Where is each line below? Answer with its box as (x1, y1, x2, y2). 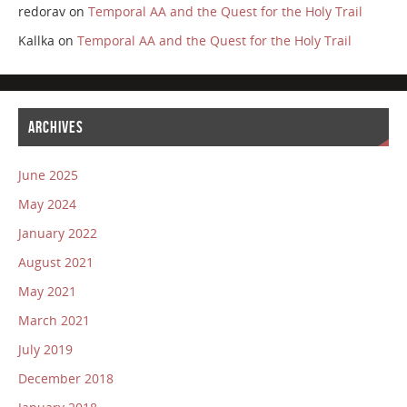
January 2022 (17, 224, 97, 243)
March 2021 (17, 312, 90, 330)
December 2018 (17, 370, 114, 388)
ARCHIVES (27, 118, 84, 137)
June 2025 (17, 166, 78, 184)
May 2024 (17, 195, 76, 213)
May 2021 (17, 283, 76, 301)
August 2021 (17, 253, 94, 272)
